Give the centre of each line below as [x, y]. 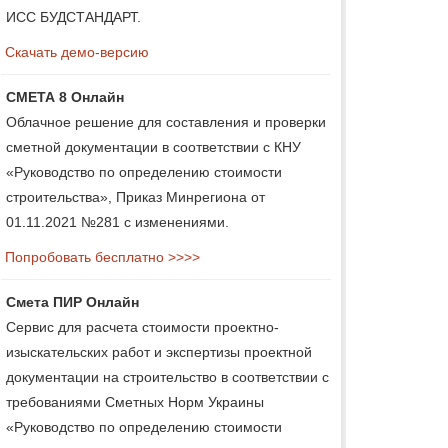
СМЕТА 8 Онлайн [65, 96]
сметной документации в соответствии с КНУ [153, 146]
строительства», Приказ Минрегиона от [135, 196]
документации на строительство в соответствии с [167, 376]
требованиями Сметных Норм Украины [135, 401]
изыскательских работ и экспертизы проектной [159, 351]
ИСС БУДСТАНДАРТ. [73, 16]
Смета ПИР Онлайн [72, 301]
